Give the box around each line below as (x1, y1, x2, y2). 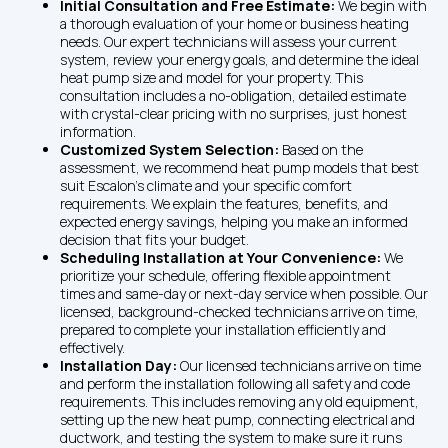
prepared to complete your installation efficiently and (60, 319, 386, 339)
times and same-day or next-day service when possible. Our (60, 283, 428, 303)
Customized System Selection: (60, 139, 282, 159)
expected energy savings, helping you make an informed (60, 211, 408, 231)
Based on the (282, 139, 363, 159)
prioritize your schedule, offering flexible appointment (60, 265, 391, 285)
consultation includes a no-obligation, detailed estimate (60, 85, 406, 105)
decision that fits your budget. (60, 229, 249, 249)
